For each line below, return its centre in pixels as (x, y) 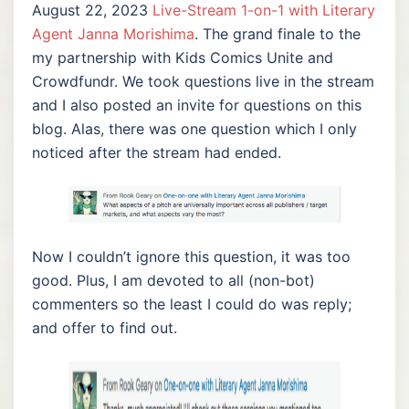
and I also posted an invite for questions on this (197, 105)
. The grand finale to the (278, 33)
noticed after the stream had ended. (157, 152)
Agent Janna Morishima (113, 33)
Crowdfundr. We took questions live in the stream (203, 81)
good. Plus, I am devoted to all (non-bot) (173, 280)
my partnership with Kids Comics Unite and (183, 57)
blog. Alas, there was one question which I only (194, 128)
